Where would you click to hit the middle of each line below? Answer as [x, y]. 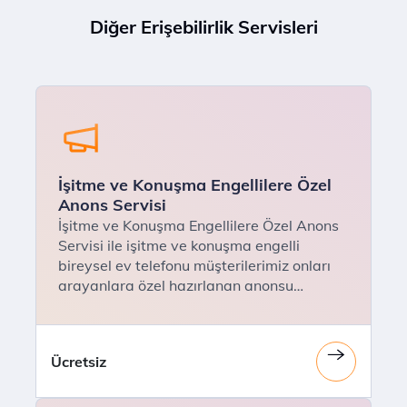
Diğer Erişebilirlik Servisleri [203, 27]
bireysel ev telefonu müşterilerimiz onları [194, 265]
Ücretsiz [79, 361]
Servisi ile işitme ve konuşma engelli [179, 245]
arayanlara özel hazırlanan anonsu [176, 285]
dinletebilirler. [104, 305]
